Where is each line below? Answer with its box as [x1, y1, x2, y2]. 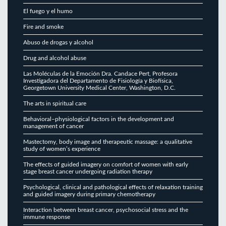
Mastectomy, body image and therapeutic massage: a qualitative [23, 138, 192, 145]
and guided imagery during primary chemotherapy [23, 191, 155, 197]
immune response [23, 213, 70, 220]
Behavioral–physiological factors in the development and [23, 116, 174, 122]
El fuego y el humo [23, 8, 73, 14]
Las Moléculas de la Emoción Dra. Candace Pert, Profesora [23, 70, 178, 77]
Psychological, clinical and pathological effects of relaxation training [23, 184, 203, 190]
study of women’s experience [23, 145, 100, 152]
